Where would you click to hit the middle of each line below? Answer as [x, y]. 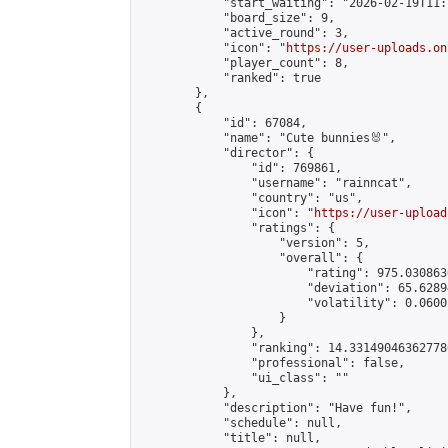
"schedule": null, [240, 423]
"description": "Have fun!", [275, 408]
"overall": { [251, 258]
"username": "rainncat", [275, 183]
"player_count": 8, [244, 63]
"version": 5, [254, 243]
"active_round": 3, [244, 33]
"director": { [226, 153]
